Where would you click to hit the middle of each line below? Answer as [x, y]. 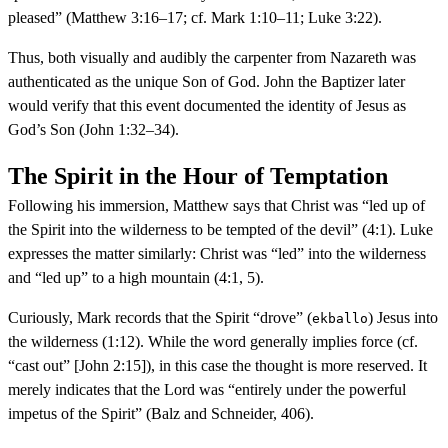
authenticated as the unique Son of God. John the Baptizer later [206, 81]
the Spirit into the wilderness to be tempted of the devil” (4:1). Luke [220, 229]
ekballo [340, 318]
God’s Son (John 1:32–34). [93, 129]
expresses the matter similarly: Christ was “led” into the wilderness [217, 253]
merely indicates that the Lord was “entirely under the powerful [207, 389]
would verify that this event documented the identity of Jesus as [207, 105]
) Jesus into [403, 317]
